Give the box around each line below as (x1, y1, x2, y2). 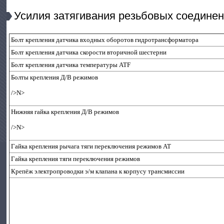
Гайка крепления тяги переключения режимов (11, 155, 140, 162)
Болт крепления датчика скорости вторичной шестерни (11, 48, 167, 56)
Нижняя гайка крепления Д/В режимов (11, 108, 119, 115)
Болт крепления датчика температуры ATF (11, 61, 131, 68)
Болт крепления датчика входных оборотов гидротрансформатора (11, 36, 199, 43)
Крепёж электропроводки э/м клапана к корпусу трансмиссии (11, 167, 185, 175)
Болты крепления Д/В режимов (11, 73, 98, 81)
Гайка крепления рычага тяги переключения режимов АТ (11, 142, 171, 150)
